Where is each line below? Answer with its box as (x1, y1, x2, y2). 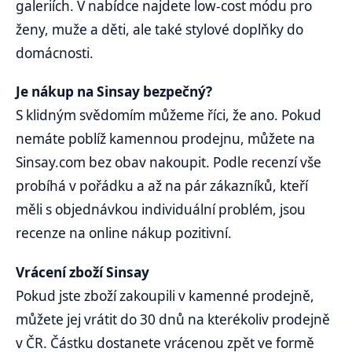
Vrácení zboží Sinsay (16, 262, 149, 281)
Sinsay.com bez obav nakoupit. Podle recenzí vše (16, 153, 321, 172)
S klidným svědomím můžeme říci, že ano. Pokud (16, 106, 321, 125)
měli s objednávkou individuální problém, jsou (16, 200, 306, 219)
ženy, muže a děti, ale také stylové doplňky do (16, 20, 303, 39)
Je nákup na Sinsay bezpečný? (16, 82, 212, 101)
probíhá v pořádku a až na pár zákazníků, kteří (16, 177, 308, 196)
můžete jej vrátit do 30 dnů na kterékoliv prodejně (16, 310, 330, 328)
